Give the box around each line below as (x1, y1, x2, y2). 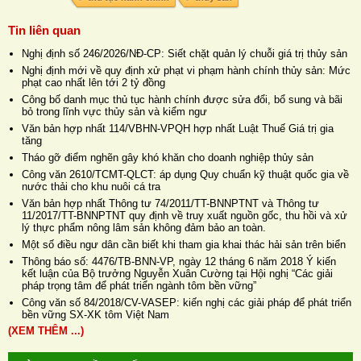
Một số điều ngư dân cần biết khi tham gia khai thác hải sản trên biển (22, 238, 346, 251)
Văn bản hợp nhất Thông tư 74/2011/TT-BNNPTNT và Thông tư (22, 197, 319, 210)
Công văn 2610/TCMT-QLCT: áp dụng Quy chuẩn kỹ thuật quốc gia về (22, 168, 349, 180)
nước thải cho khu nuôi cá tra (22, 180, 160, 193)
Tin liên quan (8, 23, 81, 37)
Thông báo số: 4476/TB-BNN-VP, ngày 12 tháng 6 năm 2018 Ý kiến (22, 255, 336, 268)
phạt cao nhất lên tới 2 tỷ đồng (22, 76, 165, 89)
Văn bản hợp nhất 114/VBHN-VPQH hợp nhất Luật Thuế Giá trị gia (22, 122, 334, 135)
